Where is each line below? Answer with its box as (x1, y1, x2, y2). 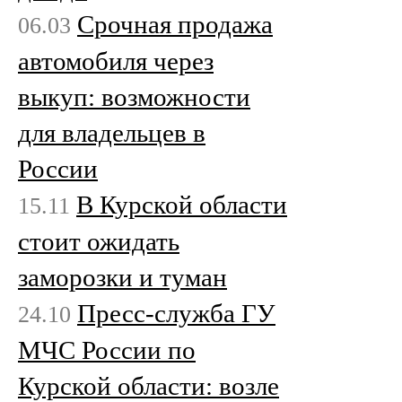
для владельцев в (18, 118, 205, 147)
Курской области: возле (18, 371, 279, 400)
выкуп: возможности (18, 82, 250, 111)
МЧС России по (18, 335, 196, 364)
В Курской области (76, 189, 287, 219)
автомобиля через (18, 46, 214, 75)
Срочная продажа (77, 9, 273, 39)
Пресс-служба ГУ (77, 298, 275, 328)
